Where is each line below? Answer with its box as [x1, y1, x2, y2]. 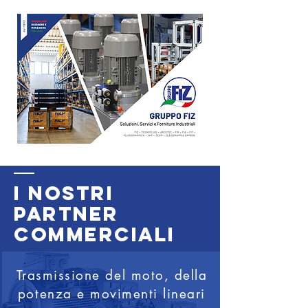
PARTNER [14, 201, 126, 226]
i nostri [14, 181, 113, 206]
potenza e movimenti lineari [17, 285, 206, 302]
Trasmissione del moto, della [16, 267, 208, 284]
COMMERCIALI [14, 222, 175, 247]
